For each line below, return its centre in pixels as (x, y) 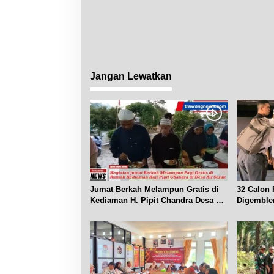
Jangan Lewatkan (131, 76)
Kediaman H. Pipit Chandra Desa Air (158, 201)
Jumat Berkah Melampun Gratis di (154, 190)
